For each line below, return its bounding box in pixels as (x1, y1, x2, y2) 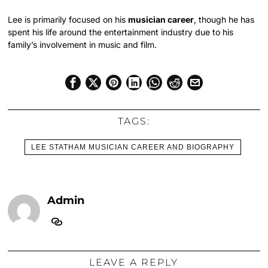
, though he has (194, 14, 255, 25)
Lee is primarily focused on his (8, 14, 129, 25)
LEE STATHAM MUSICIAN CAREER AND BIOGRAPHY (31, 142, 234, 151)
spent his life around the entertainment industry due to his (8, 26, 234, 37)
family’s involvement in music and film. (8, 39, 157, 50)
